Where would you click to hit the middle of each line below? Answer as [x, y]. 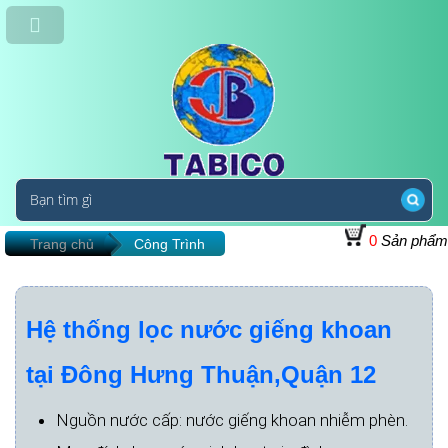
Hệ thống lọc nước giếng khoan [209, 329]
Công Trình [169, 244]
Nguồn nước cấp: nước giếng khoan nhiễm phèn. [232, 420]
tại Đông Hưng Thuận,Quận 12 [201, 374]
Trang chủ [62, 244]
